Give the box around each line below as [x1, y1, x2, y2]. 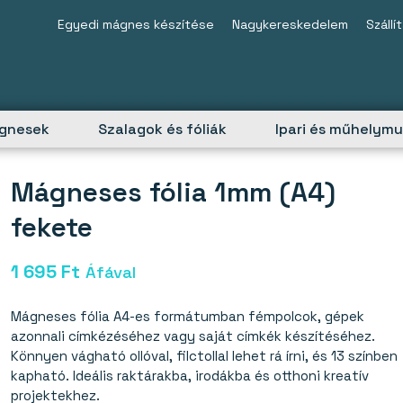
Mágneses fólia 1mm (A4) [10, 175, 336, 210]
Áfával [85, 261, 136, 282]
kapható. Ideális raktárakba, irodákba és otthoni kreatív [10, 366, 369, 384]
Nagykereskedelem [232, 16, 348, 32]
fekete [10, 210, 93, 245]
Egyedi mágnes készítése [58, 16, 214, 32]
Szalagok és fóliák [97, 120, 227, 139]
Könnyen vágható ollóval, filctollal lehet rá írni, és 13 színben [10, 346, 398, 364]
